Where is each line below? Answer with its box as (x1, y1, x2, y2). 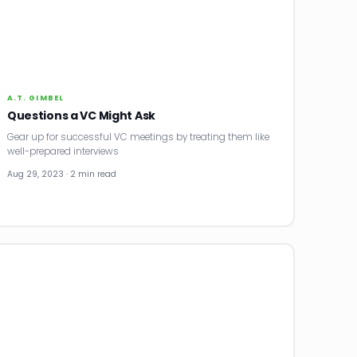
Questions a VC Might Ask (6, 107, 156, 124)
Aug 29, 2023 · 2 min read (6, 167, 116, 180)
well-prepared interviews (6, 144, 119, 158)
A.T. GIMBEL (6, 92, 65, 103)
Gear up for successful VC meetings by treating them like (6, 130, 269, 143)
